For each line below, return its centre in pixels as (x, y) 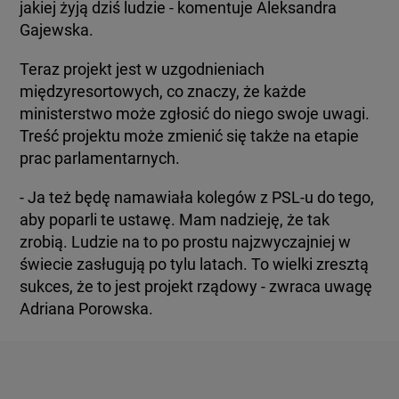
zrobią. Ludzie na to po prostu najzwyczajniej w (186, 241)
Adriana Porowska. (87, 308)
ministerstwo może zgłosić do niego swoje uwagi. (195, 113)
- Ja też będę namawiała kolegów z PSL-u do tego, (197, 197)
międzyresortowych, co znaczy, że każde (163, 91)
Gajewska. (57, 29)
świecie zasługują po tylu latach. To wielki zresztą (195, 264)
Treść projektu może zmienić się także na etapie (190, 135)
